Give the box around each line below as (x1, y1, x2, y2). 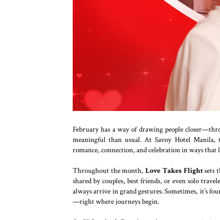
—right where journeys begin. (73, 196, 159, 206)
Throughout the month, (73, 165, 146, 175)
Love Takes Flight (145, 165, 203, 175)
